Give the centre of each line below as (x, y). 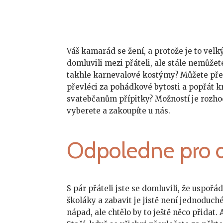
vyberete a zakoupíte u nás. (119, 111)
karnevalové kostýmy (134, 75)
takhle (80, 75)
